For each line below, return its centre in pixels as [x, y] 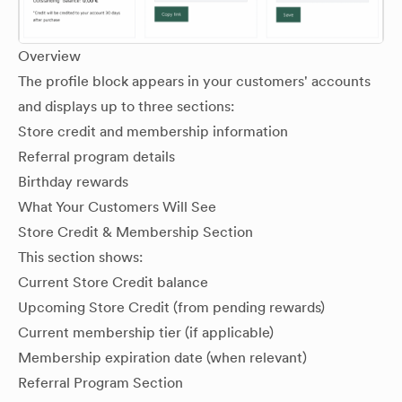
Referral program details [96, 157]
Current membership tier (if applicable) [146, 333]
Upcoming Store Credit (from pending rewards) [171, 308]
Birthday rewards [73, 182]
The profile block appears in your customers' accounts [194, 82]
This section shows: [80, 258]
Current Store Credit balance [113, 283]
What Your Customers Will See [117, 207]
